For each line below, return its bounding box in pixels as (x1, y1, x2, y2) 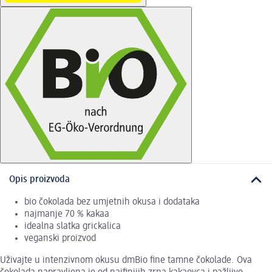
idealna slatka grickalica (24, 221, 121, 231)
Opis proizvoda (9, 175, 70, 185)
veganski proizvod (24, 233, 96, 243)
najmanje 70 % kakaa (24, 209, 109, 219)
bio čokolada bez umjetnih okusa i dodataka (24, 197, 200, 207)
